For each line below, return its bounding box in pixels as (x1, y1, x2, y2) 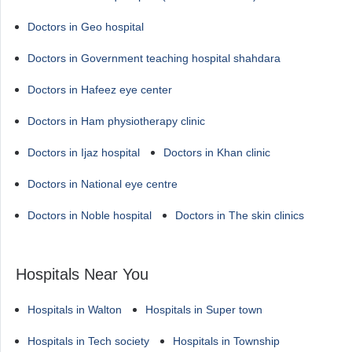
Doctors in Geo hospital (27, 20, 144, 33)
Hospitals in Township (173, 335, 280, 347)
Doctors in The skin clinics (175, 209, 304, 222)
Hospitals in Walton (27, 303, 122, 316)
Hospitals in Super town (145, 303, 262, 316)
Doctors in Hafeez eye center (27, 83, 172, 96)
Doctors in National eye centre (27, 178, 178, 190)
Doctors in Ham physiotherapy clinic (27, 115, 205, 127)
